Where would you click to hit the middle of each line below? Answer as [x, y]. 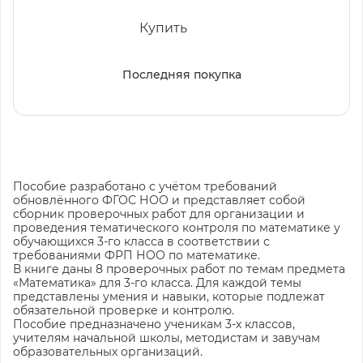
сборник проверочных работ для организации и [159, 214]
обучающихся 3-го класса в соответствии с [141, 241]
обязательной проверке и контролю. [124, 310]
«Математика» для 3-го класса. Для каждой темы [157, 282]
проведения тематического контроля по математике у [177, 227]
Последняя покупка [181, 74]
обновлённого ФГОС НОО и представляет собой [159, 200]
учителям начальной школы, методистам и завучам [167, 337]
